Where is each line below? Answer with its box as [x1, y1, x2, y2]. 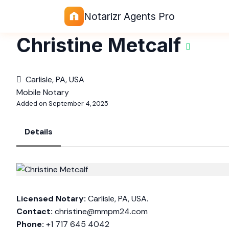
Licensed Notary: [16, 193, 86, 204]
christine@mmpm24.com [55, 206, 148, 217]
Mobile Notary [16, 87, 69, 98]
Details [25, 126, 53, 137]
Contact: [16, 206, 53, 217]
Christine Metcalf [16, 33, 181, 57]
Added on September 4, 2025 [16, 99, 108, 108]
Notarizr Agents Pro [84, 10, 175, 22]
